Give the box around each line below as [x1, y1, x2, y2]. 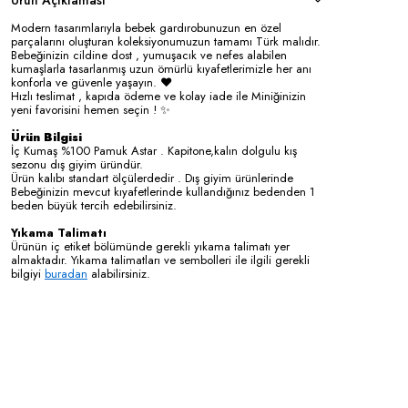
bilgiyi [11, 264, 45, 282]
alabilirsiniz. [87, 264, 150, 282]
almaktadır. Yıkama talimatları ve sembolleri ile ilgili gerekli [11, 250, 310, 269]
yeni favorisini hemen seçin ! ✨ [11, 100, 170, 118]
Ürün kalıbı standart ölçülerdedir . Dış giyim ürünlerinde [11, 168, 293, 187]
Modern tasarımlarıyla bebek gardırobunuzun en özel [11, 18, 281, 36]
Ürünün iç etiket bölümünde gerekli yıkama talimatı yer [11, 237, 290, 255]
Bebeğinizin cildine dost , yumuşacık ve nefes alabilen [11, 46, 287, 64]
